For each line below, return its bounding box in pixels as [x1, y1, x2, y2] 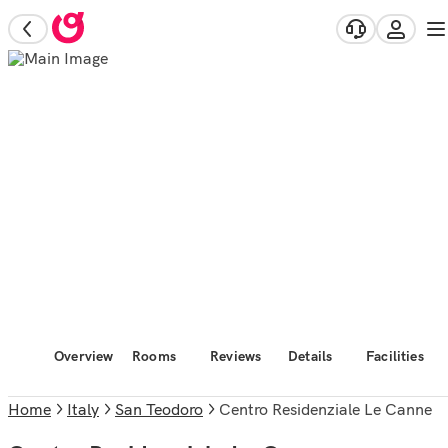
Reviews [210, 347, 262, 365]
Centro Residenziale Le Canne [231, 399, 432, 419]
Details [288, 347, 333, 365]
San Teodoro [115, 399, 203, 419]
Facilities [366, 347, 424, 365]
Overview [54, 347, 114, 365]
